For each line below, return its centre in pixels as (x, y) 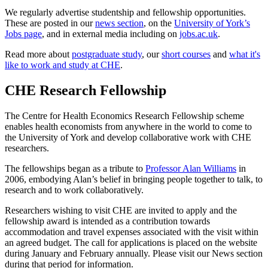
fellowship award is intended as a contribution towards (107, 221)
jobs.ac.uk (199, 33)
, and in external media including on (111, 33)
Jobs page (23, 33)
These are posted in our (50, 23)
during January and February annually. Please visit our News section (134, 253)
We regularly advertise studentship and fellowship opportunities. (125, 12)
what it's (245, 54)
